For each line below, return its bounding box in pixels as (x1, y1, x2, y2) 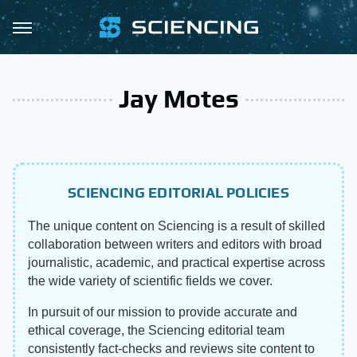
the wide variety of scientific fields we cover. (28, 274, 273, 288)
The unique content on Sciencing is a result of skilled (28, 219, 325, 233)
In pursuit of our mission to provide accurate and (28, 305, 297, 319)
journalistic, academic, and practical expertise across (28, 256, 325, 269)
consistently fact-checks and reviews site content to (28, 342, 315, 355)
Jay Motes (118, 84, 239, 113)
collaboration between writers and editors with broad (28, 237, 322, 251)
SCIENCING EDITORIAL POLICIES (68, 184, 289, 201)
